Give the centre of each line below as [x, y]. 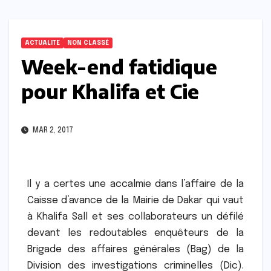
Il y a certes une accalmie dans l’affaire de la [135, 184]
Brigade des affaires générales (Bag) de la [135, 250]
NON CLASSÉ [88, 43]
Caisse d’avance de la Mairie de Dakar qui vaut [135, 201]
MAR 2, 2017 [52, 131]
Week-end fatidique [119, 67]
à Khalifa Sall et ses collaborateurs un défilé [135, 217]
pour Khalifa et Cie [110, 92]
